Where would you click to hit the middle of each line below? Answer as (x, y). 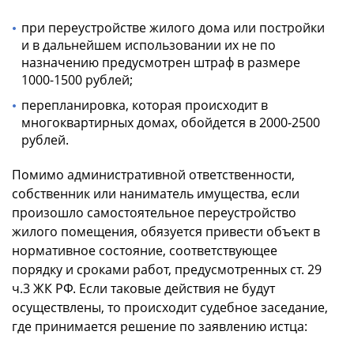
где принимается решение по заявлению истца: (160, 326)
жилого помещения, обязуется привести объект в (166, 231)
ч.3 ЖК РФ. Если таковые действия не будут (143, 288)
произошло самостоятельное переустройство (154, 212)
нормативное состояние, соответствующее (145, 250)
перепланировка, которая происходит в (145, 105)
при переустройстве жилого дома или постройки (173, 27)
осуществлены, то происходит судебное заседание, (170, 307)
